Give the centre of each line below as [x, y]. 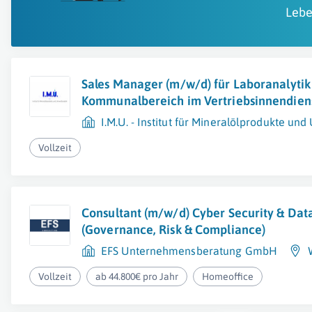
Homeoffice [228, 276]
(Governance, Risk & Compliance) [174, 229]
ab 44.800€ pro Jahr [137, 276]
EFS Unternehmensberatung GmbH [189, 251]
